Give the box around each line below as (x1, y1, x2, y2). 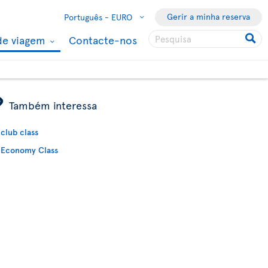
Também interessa (9, 98, 98, 112)
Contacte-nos (69, 32, 137, 47)
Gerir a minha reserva (167, 11, 250, 22)
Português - (64, 11, 109, 23)
